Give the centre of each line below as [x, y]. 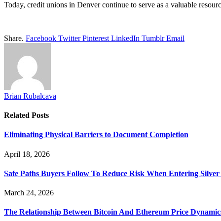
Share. [14, 38]
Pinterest [96, 38]
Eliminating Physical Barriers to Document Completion [96, 135]
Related [18, 115]
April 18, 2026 [27, 154]
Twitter [69, 38]
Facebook [41, 38]
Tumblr [153, 38]
